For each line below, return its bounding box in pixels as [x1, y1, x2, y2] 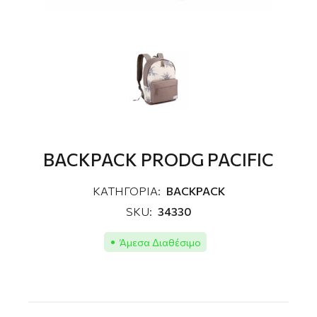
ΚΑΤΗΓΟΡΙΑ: [92, 184, 161, 198]
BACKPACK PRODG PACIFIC [43, 149, 274, 171]
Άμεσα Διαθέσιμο [119, 236, 201, 248]
